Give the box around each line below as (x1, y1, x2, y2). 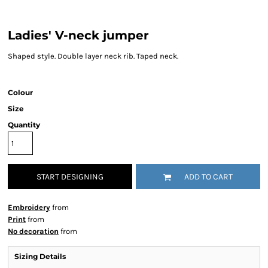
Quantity (8, 120, 40, 129)
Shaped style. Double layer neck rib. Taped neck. (8, 51, 178, 60)
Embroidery (8, 203, 50, 212)
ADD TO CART (184, 172, 233, 182)
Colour (8, 88, 33, 97)
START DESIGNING (36, 172, 103, 182)
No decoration (8, 227, 59, 236)
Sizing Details (14, 252, 66, 261)
